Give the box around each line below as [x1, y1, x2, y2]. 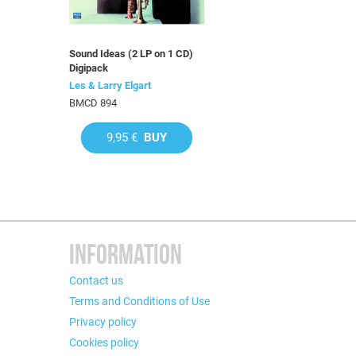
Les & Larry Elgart [69, 79, 151, 91]
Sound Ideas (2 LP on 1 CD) [69, 48, 193, 60]
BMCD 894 [69, 97, 117, 109]
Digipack [69, 62, 108, 74]
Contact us [69, 274, 123, 287]
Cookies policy [69, 336, 139, 349]
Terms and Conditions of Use [69, 295, 210, 308]
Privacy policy [69, 315, 137, 328]
